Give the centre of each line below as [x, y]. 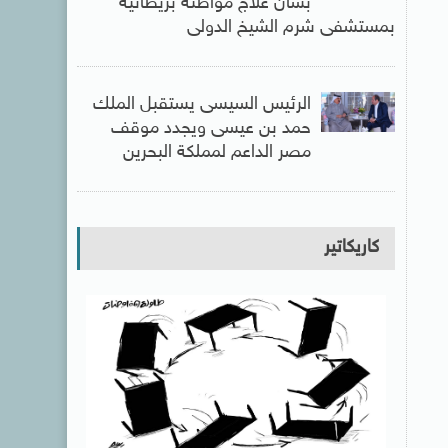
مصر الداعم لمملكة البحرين [216, 153]
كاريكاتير [351, 248]
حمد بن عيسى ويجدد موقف [210, 129]
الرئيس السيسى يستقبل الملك [201, 105]
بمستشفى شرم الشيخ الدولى [290, 28]
